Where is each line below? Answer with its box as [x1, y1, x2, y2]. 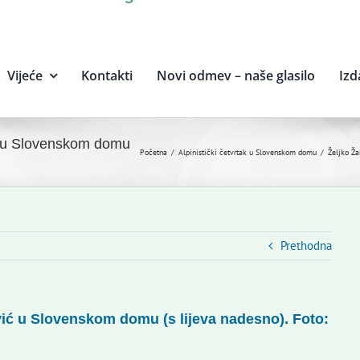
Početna [140, 147, 167, 157]
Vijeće [6, 67, 43, 84]
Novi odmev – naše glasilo [156, 67, 315, 84]
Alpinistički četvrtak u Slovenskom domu [178, 147, 317, 157]
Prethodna [280, 238, 333, 253]
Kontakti [80, 67, 133, 84]
